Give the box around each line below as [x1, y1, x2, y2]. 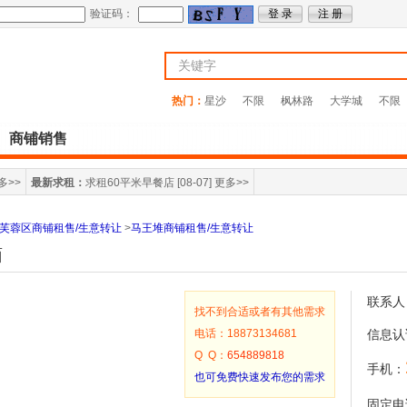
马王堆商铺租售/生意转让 [131, 222, 253, 234]
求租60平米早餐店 [85, 176, 174, 189]
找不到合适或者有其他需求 [194, 305, 325, 318]
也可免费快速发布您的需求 [194, 371, 325, 383]
